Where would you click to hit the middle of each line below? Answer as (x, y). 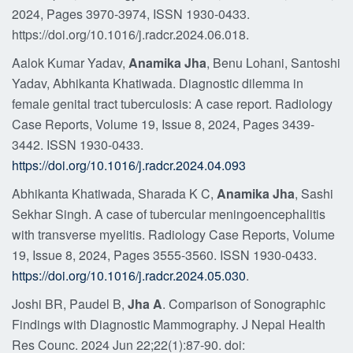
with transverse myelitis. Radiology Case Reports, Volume (173, 234)
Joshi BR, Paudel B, (70, 304)
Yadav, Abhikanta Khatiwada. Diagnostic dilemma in (158, 83)
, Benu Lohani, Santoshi (273, 63)
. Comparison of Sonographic (244, 304)
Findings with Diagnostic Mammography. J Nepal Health (169, 324)
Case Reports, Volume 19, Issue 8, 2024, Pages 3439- (163, 124)
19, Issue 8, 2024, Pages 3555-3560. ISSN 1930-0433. (164, 255)
